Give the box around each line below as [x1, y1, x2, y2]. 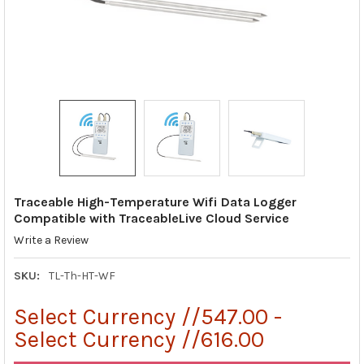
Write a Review [13, 233, 89, 247]
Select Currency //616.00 [13, 325, 264, 353]
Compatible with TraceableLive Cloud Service [13, 210, 289, 226]
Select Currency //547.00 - [13, 302, 282, 330]
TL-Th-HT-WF [48, 268, 115, 283]
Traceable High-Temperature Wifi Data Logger [13, 193, 297, 210]
